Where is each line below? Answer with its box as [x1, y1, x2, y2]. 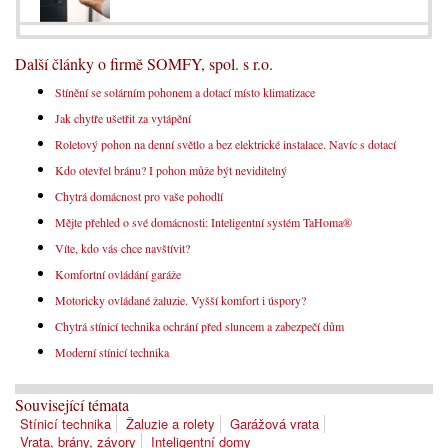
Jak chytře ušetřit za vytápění [55, 110, 191, 127]
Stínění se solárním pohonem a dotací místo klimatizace [55, 84, 315, 101]
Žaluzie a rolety [126, 414, 215, 434]
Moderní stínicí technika [55, 344, 169, 361]
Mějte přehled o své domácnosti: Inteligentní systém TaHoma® [55, 214, 352, 231]
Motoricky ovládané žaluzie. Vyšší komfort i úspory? [55, 292, 306, 309]
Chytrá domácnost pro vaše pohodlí [55, 188, 223, 205]
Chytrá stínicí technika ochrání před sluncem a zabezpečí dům [55, 318, 344, 335]
